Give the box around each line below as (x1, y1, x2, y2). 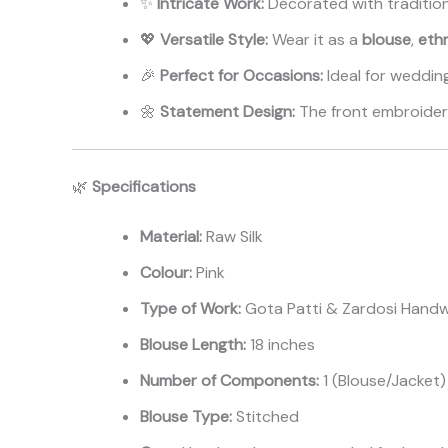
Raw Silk (202, 226, 263, 248)
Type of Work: (140, 298, 241, 320)
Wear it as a (268, 29, 362, 51)
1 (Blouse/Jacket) (319, 370, 446, 392)
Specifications (92, 176, 196, 198)
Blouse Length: (140, 334, 246, 356)
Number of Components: (140, 370, 319, 392)
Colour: (140, 262, 192, 284)
